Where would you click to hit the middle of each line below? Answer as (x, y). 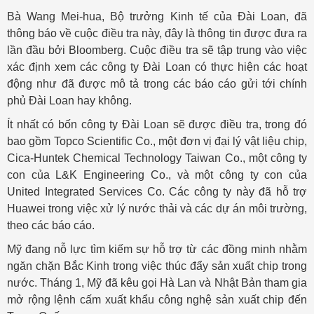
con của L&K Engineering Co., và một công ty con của (157, 175)
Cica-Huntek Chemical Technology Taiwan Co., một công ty (157, 158)
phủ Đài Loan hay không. (69, 101)
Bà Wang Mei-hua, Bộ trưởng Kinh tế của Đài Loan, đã (157, 16)
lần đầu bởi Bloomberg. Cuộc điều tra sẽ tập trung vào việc (157, 50)
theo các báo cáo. (51, 225)
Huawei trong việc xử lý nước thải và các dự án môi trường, (157, 209)
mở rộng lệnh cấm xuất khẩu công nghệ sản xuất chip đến (157, 300)
